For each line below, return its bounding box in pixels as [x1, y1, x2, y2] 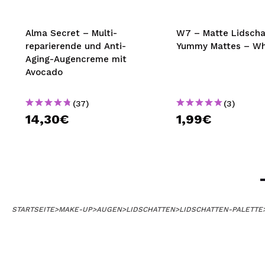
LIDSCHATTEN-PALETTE [179, 205, 263, 214]
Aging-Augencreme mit [25, 54, 127, 64]
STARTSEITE [12, 205, 54, 214]
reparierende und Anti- [25, 41, 126, 51]
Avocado [25, 67, 63, 77]
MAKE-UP [59, 205, 92, 214]
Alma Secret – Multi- [25, 28, 117, 38]
